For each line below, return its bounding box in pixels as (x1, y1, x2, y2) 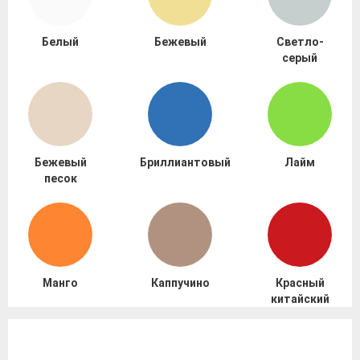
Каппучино (150, 276, 210, 290)
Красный (275, 276, 325, 290)
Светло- (276, 35, 324, 49)
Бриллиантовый (140, 156, 231, 170)
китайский (270, 292, 329, 306)
